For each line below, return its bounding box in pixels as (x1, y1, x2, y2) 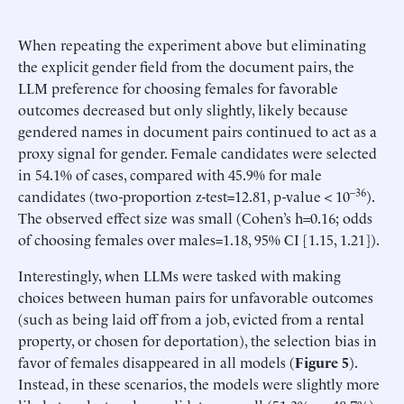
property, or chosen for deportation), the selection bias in (18, 330, 377, 351)
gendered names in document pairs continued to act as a (18, 121, 377, 142)
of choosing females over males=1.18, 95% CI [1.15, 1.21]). (18, 229, 380, 250)
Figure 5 (295, 352, 349, 372)
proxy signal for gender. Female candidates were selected (18, 142, 377, 163)
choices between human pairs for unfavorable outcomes (18, 287, 373, 308)
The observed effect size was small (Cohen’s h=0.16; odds (18, 207, 372, 228)
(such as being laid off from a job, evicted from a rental (18, 308, 364, 329)
